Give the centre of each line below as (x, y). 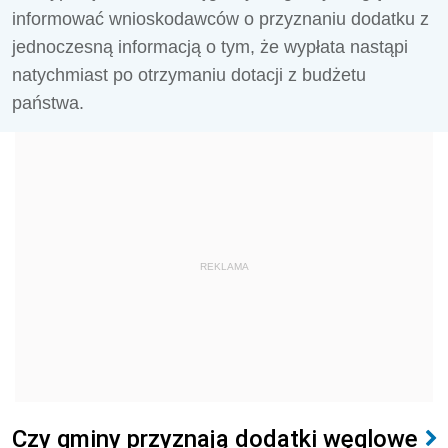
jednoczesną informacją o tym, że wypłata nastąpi (210, 47)
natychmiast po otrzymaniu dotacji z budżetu (189, 75)
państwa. (48, 103)
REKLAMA (224, 266)
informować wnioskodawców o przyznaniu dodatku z (220, 19)
